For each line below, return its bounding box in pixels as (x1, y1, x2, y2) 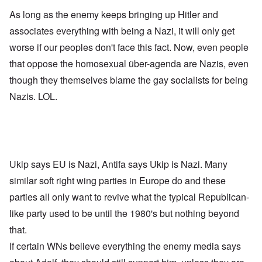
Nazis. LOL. (9, 89, 57, 103)
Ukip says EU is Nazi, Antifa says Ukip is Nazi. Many (9, 157, 227, 171)
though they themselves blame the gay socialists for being (9, 73, 248, 87)
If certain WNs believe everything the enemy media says (9, 239, 241, 253)
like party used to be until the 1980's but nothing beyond (9, 206, 239, 220)
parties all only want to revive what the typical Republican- (9, 189, 249, 204)
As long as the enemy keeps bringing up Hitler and (9, 7, 218, 21)
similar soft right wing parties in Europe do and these (9, 173, 226, 187)
